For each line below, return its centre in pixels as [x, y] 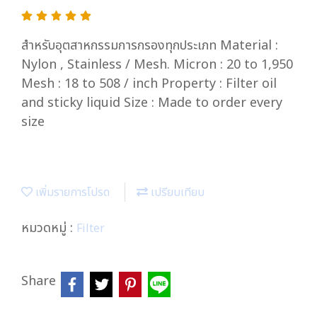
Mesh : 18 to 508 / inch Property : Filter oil [149, 83]
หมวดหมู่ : [49, 228]
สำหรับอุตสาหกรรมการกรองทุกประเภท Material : [150, 45]
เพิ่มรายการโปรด [71, 192]
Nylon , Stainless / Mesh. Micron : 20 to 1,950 [157, 64]
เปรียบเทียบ [176, 192]
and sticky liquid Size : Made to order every [152, 103]
